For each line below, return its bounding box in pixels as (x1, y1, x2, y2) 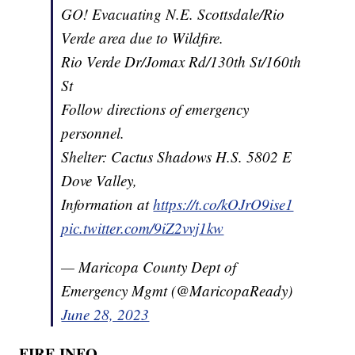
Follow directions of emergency (61, 98, 250, 119)
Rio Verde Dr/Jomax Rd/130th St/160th (61, 51, 302, 71)
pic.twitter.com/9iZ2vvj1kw (61, 217, 224, 238)
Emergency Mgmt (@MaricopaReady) (61, 280, 293, 300)
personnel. (61, 122, 125, 143)
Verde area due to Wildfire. (61, 27, 224, 48)
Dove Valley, (61, 170, 138, 190)
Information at (61, 193, 154, 214)
